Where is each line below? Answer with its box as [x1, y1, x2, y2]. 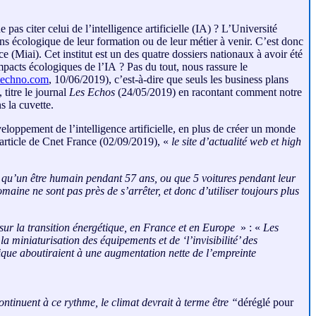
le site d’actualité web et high [171, 135, 301, 148]
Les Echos [69, 86, 115, 99]
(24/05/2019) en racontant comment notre [115, 86, 302, 99]
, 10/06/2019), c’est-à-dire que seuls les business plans [49, 73, 288, 86]
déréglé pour [238, 296, 293, 309]
